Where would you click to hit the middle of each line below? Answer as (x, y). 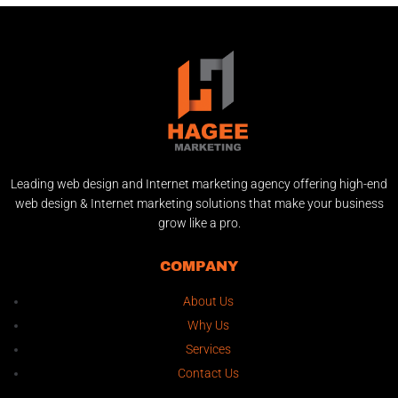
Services (208, 349)
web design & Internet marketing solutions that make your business (199, 203)
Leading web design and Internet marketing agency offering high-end (199, 183)
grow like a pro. (199, 223)
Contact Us (208, 373)
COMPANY (199, 266)
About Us (208, 301)
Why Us (208, 325)
